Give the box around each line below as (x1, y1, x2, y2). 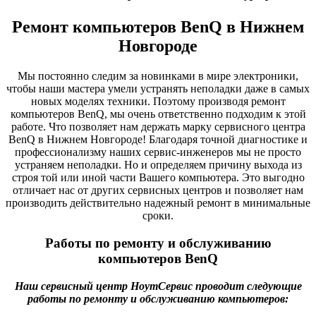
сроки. (142, 209, 174, 222)
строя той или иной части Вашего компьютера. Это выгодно (11, 171, 305, 184)
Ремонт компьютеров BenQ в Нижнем (12, 18, 304, 37)
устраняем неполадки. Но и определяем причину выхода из (14, 159, 302, 171)
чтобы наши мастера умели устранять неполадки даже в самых (6, 83, 310, 95)
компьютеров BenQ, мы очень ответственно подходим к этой (10, 108, 306, 121)
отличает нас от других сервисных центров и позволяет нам (13, 184, 303, 197)
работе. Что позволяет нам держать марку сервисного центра (11, 121, 305, 133)
